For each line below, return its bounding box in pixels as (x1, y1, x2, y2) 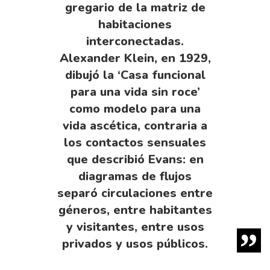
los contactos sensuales (64, 134, 206, 151)
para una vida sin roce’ (70, 83, 200, 100)
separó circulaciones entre (57, 184, 213, 201)
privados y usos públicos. (62, 235, 208, 252)
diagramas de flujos (78, 168, 192, 184)
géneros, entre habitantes (58, 201, 212, 218)
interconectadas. (86, 33, 184, 49)
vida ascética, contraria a (63, 117, 207, 134)
